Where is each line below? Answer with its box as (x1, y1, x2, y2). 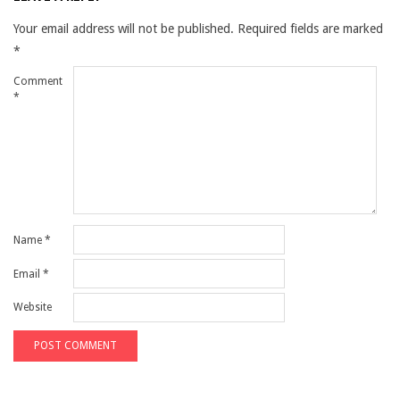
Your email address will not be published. (13, 21, 234, 36)
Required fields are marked (237, 21, 383, 36)
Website (13, 301, 52, 314)
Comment (13, 74, 62, 87)
